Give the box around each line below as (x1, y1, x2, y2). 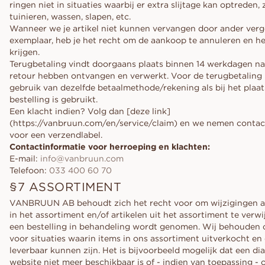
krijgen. (9, 47, 40, 57)
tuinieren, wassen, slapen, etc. (9, 11, 131, 22)
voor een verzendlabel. (9, 130, 102, 140)
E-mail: (9, 153, 40, 164)
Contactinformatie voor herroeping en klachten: (9, 141, 210, 152)
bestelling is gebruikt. (9, 94, 98, 105)
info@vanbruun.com (40, 153, 124, 164)
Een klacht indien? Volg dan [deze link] (9, 106, 170, 117)
